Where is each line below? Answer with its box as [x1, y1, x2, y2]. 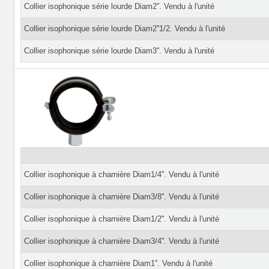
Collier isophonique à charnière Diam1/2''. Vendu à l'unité [23, 214, 219, 223]
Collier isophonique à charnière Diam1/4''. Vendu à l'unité [23, 170, 219, 179]
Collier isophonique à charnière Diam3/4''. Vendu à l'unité [23, 237, 219, 246]
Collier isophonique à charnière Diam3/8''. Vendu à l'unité [23, 192, 219, 201]
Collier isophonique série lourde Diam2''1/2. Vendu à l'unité [23, 24, 225, 33]
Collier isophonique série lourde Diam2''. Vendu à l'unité [23, 2, 214, 11]
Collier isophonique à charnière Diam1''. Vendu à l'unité [23, 259, 213, 268]
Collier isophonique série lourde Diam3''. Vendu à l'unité [23, 46, 214, 55]
